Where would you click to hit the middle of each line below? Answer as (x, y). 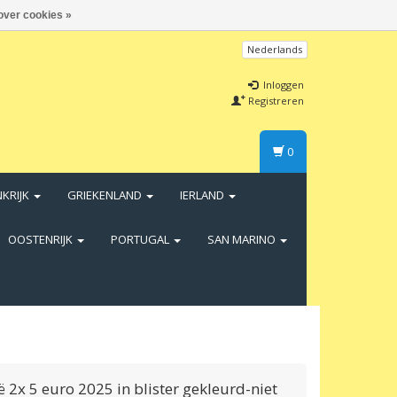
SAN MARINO (243, 239)
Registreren (275, 101)
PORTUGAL (141, 239)
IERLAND (203, 195)
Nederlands (275, 49)
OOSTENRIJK (42, 239)
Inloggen (282, 85)
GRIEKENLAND (106, 195)
